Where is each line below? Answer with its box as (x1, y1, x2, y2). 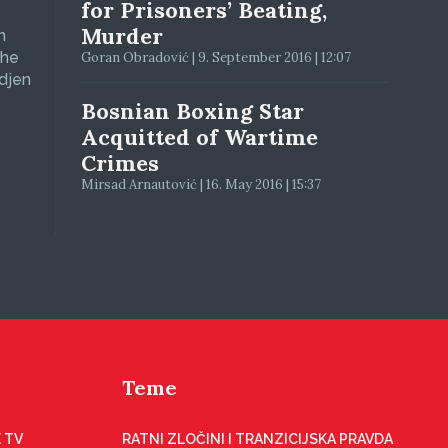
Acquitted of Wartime (81, 123, 319, 151)
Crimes (81, 149, 160, 177)
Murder (81, 22, 164, 50)
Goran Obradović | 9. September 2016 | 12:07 (81, 49, 352, 66)
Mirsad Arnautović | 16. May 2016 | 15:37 (81, 176, 322, 193)
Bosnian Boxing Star (81, 97, 305, 125)
